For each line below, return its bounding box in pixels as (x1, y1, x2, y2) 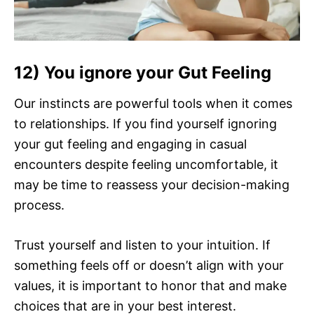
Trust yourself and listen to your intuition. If (14, 238, 271, 253)
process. (14, 198, 64, 213)
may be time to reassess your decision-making (14, 177, 289, 193)
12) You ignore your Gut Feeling (14, 62, 271, 83)
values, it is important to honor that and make (14, 278, 287, 294)
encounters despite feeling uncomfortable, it (14, 157, 278, 172)
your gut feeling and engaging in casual (14, 137, 247, 152)
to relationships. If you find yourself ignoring (14, 116, 277, 132)
